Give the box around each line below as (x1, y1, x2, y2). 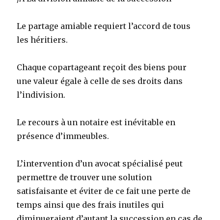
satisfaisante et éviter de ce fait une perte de (17, 186, 191, 196)
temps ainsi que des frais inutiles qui (17, 200, 165, 210)
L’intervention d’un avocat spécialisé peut (17, 159, 183, 169)
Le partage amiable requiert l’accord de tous (17, 21, 191, 31)
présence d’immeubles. (17, 131, 110, 141)
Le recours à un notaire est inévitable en (17, 117, 176, 128)
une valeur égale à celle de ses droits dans (17, 76, 183, 86)
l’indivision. (17, 90, 66, 100)
